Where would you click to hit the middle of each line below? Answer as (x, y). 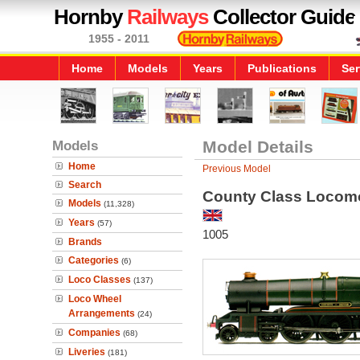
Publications (282, 68)
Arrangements (102, 313)
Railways (168, 17)
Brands (85, 242)
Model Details (258, 147)
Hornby (90, 17)
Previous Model (236, 169)
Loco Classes (100, 280)
